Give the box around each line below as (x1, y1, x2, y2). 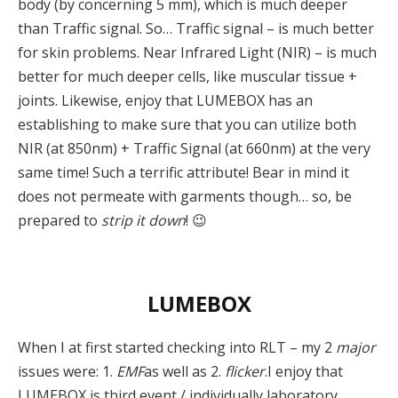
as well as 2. (144, 362, 225, 382)
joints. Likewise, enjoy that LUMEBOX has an (18, 91, 313, 111)
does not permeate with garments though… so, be (18, 187, 352, 207)
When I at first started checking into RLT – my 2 (18, 338, 336, 358)
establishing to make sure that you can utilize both (18, 115, 356, 135)
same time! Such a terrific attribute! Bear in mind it (18, 163, 349, 183)
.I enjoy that (265, 362, 343, 382)
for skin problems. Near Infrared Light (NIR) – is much (18, 43, 377, 63)
